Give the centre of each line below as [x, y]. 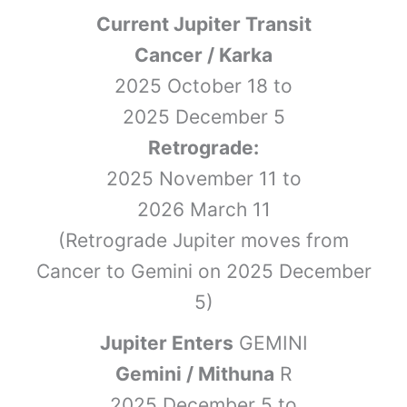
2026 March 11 [203, 209]
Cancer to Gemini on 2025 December [203, 271]
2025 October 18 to [203, 85]
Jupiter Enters [166, 342]
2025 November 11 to [203, 178]
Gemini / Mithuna [195, 373]
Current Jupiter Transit [203, 24]
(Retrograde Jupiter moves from [203, 240]
